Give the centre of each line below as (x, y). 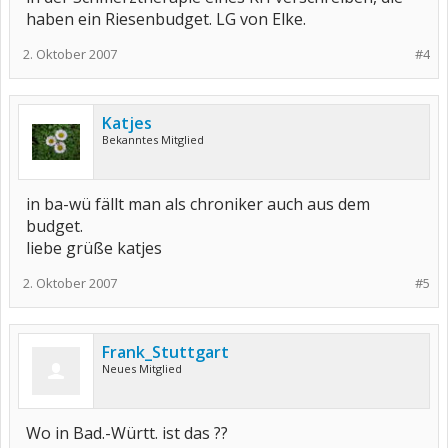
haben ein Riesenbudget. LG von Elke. (166, 19)
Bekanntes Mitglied (153, 139)
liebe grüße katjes (94, 248)
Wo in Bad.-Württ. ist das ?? (127, 433)
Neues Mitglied (142, 368)
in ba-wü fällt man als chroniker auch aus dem (198, 204)
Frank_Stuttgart (165, 352)
